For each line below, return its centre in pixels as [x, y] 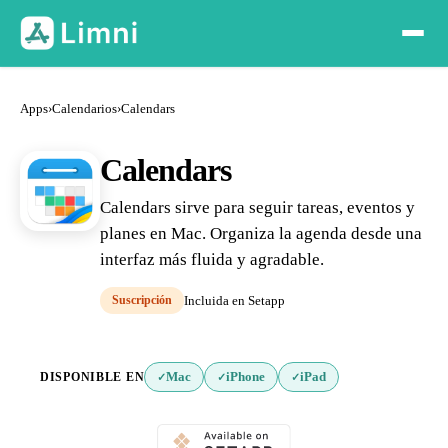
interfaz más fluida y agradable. [212, 259]
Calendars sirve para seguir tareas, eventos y [257, 207]
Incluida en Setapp [234, 300]
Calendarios [84, 109]
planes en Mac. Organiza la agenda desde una [261, 233]
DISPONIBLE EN [92, 376]
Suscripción [142, 300]
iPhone [246, 377]
